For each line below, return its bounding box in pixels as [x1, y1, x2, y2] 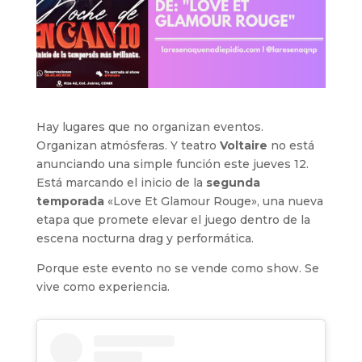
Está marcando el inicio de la [36, 175, 206, 190]
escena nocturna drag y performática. [36, 230, 254, 246]
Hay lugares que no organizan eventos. [36, 119, 263, 134]
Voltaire [219, 137, 267, 153]
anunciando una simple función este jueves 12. [36, 156, 309, 171]
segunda [205, 175, 260, 190]
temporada [36, 193, 104, 208]
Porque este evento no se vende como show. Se [36, 260, 319, 276]
